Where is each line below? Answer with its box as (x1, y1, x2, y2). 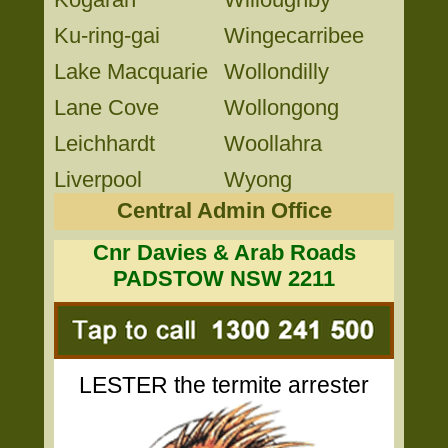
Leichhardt (54, 131, 155, 156)
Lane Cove (54, 95, 159, 120)
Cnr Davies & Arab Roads (92, 240, 356, 265)
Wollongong (224, 95, 339, 120)
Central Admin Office (116, 198, 332, 223)
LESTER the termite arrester (79, 372, 369, 398)
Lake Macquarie (54, 59, 208, 84)
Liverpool (54, 167, 142, 192)
